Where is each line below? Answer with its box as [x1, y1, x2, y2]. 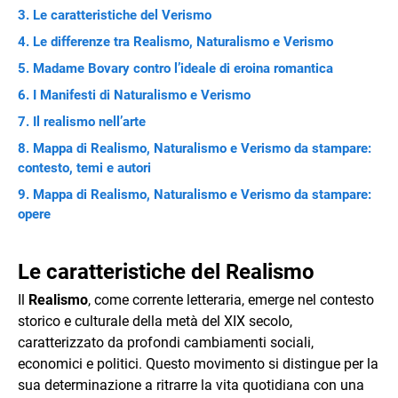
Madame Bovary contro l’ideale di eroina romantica [33, 60, 333, 76]
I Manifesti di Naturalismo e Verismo [33, 87, 251, 103]
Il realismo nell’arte [33, 114, 146, 130]
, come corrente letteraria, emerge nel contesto [88, 291, 374, 308]
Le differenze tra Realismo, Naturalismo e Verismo [33, 34, 333, 50]
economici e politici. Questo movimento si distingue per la [18, 355, 378, 372]
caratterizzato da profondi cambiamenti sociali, [18, 334, 314, 351]
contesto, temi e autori [18, 160, 151, 176]
